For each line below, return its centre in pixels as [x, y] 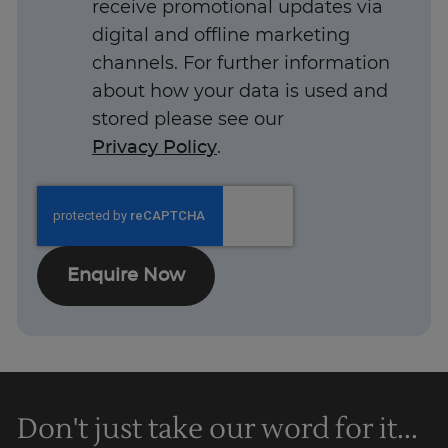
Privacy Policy [154, 147]
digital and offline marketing [221, 35]
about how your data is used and [240, 91]
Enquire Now [126, 275]
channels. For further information [241, 63]
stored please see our [188, 119]
